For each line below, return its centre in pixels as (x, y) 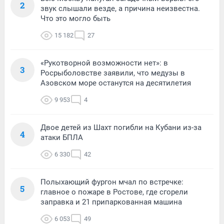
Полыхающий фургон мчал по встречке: (112, 182)
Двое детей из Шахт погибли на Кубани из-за (121, 127)
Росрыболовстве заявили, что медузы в (113, 73)
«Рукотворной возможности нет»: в (104, 63)
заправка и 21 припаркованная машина (111, 202)
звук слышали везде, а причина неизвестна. (120, 8)
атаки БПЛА (62, 137)
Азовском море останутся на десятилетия (116, 83)
